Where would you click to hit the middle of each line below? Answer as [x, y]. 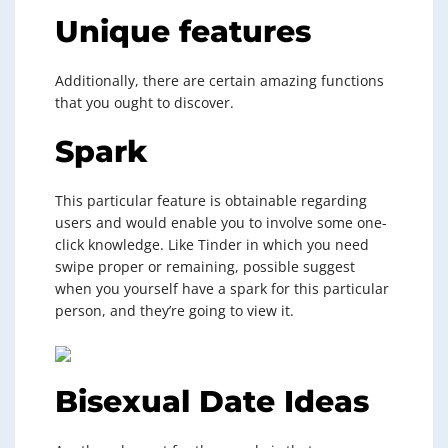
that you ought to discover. [144, 102]
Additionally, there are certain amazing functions [219, 80]
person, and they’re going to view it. [174, 310]
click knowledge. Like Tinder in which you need [212, 244]
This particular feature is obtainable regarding [211, 200]
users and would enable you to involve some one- [221, 222]
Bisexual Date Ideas [212, 401]
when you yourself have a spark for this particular [222, 288]
